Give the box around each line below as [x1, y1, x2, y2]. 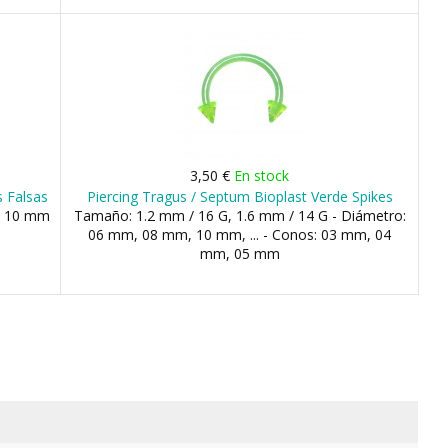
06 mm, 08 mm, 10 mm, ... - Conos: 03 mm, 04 [88, 225, 392, 244]
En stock [234, 166, 290, 185]
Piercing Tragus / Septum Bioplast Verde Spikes [86, 187, 393, 206]
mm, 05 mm [199, 244, 280, 263]
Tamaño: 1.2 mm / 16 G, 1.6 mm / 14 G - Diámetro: [73, 206, 406, 225]
